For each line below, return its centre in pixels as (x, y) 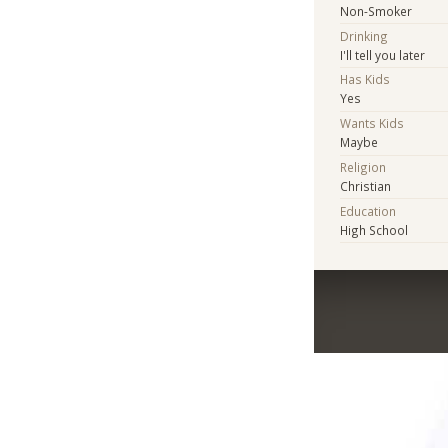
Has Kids (365, 79)
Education (368, 210)
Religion (363, 166)
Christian (366, 185)
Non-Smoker (376, 10)
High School (374, 229)
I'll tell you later (383, 54)
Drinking (364, 35)
